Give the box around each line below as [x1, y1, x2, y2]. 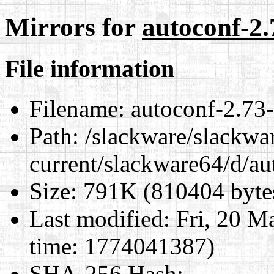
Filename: [29, 95, 125, 122]
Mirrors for [5, 12, 142, 42]
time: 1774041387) [29, 232, 215, 259]
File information [5, 54, 174, 83]
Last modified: [29, 205, 170, 232]
